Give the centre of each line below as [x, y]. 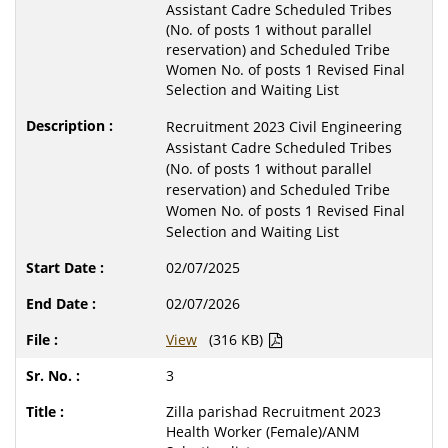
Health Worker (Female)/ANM [263, 431]
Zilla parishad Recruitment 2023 [273, 411]
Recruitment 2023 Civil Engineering [284, 126]
